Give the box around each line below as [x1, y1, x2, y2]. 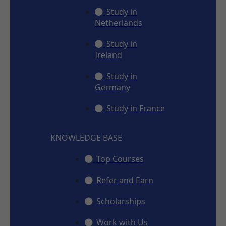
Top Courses [96, 153, 144, 164]
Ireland [95, 49, 122, 61]
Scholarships [96, 195, 145, 207]
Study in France [106, 102, 165, 114]
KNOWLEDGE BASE [50, 132, 122, 143]
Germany [95, 81, 130, 93]
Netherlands [95, 17, 142, 28]
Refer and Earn [96, 174, 153, 186]
